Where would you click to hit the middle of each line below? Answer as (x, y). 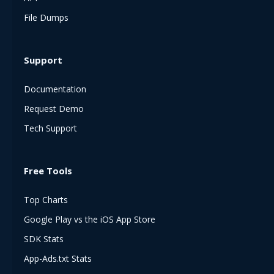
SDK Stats (44, 239)
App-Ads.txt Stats (58, 258)
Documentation (55, 89)
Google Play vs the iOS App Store (90, 219)
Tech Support (50, 128)
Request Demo (54, 108)
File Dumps (46, 17)
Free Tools (48, 170)
